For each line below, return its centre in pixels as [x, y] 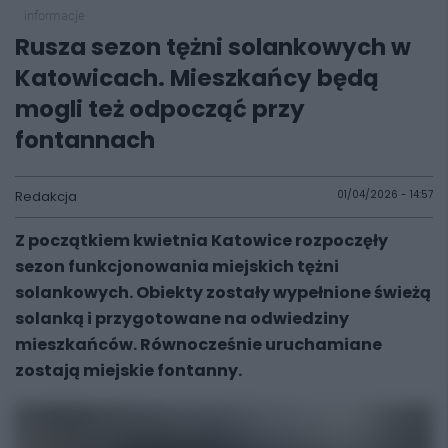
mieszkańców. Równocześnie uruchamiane [198, 344]
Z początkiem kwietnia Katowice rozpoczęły [201, 240]
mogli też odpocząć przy [160, 109]
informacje [54, 15]
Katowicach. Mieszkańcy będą [197, 78]
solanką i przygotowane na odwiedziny [182, 318]
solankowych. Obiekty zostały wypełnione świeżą [223, 292]
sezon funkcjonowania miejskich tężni [177, 266]
